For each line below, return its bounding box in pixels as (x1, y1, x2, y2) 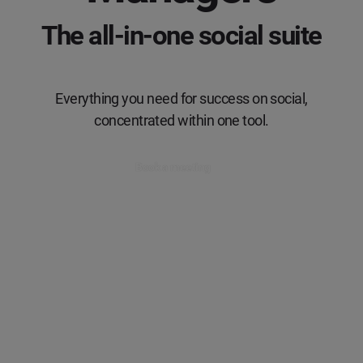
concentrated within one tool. (94, 111, 269, 129)
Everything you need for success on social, (55, 89, 308, 107)
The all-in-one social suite (41, 19, 322, 51)
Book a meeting (135, 160, 211, 174)
